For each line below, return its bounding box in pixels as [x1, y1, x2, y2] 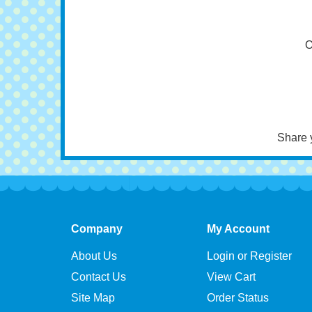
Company [71, 256, 123, 268]
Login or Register [207, 283, 292, 295]
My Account [207, 256, 270, 268]
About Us [71, 283, 117, 295]
